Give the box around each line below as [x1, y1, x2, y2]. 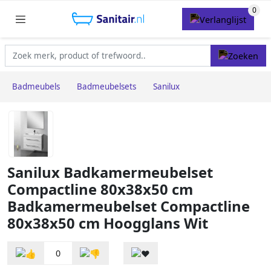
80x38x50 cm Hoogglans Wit [7, 214, 208, 233]
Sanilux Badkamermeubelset [7, 163, 213, 183]
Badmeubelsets [77, 81, 136, 93]
